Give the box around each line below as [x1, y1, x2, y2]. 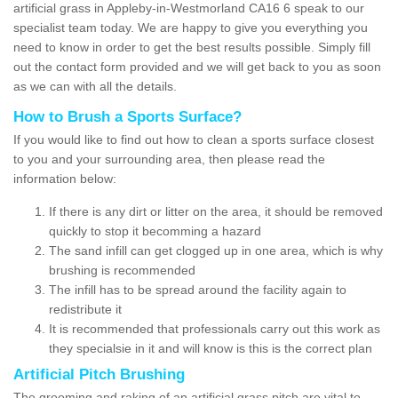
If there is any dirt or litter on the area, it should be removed [49, 203, 383, 219]
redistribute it [49, 301, 122, 316]
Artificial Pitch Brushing [13, 365, 185, 383]
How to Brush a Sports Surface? [13, 107, 242, 125]
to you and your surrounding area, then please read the [13, 151, 325, 166]
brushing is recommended [49, 262, 195, 277]
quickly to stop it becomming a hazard [49, 223, 261, 238]
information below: [13, 171, 116, 186]
